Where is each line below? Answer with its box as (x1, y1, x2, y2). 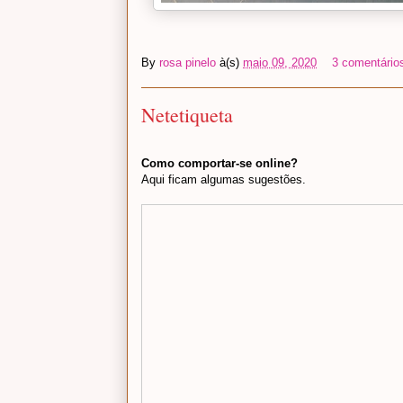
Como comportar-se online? (141, 157, 298, 171)
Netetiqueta (141, 102, 233, 129)
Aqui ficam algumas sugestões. (141, 173, 306, 187)
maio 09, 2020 (243, 56, 317, 70)
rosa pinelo (159, 56, 216, 70)
